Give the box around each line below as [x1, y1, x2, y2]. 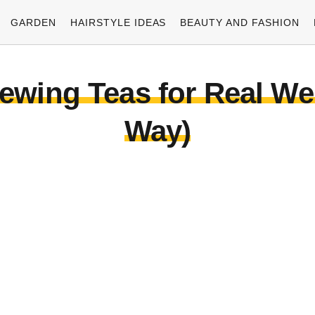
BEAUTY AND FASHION [180, 16, 300, 28]
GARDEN [10, 16, 56, 28]
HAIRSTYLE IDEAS [70, 16, 167, 28]
